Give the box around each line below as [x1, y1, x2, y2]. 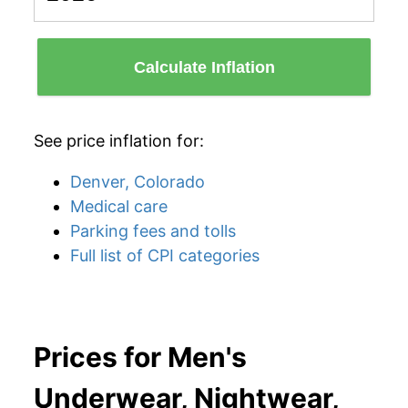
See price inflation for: [34, 131, 204, 150]
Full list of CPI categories [70, 246, 260, 265]
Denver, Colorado [70, 172, 205, 191]
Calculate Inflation [133, 57, 275, 76]
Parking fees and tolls [70, 221, 236, 240]
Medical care [70, 197, 168, 216]
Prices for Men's [34, 341, 247, 373]
